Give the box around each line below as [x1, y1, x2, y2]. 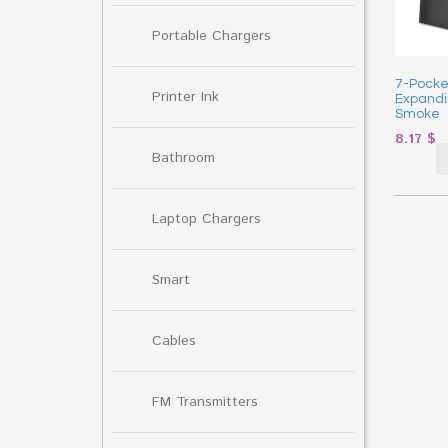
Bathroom [152, 147, 215, 168]
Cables [152, 330, 196, 351]
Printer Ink [152, 86, 219, 107]
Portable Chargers [152, 25, 271, 46]
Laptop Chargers [152, 208, 261, 229]
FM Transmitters [152, 391, 258, 412]
